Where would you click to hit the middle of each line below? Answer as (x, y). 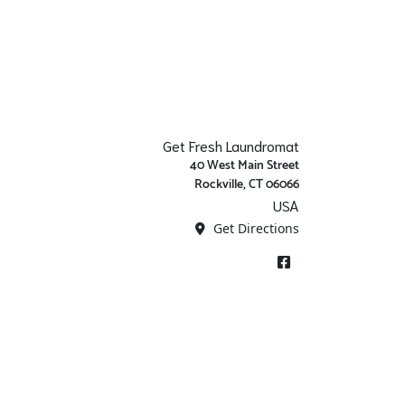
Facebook (297, 256)
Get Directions (254, 228)
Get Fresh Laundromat (231, 145)
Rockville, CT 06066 (247, 185)
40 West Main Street (245, 166)
